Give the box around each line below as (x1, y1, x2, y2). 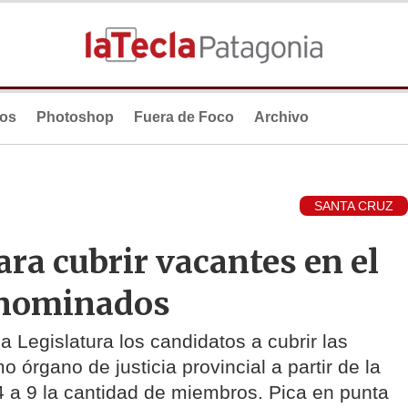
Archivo (254, 109, 309, 125)
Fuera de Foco (134, 109, 234, 125)
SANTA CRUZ (314, 199, 393, 214)
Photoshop (36, 109, 114, 125)
